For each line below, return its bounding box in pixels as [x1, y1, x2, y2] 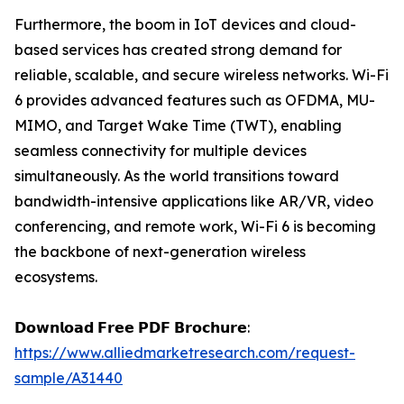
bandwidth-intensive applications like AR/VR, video [14, 192, 373, 211]
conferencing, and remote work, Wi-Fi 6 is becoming [14, 217, 376, 236]
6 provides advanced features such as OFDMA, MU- [14, 91, 375, 110]
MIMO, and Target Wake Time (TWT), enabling [14, 116, 342, 135]
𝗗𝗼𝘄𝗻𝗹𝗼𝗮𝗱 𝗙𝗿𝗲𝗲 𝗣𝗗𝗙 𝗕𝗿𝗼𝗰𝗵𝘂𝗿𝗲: [14, 318, 250, 337]
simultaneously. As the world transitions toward [14, 167, 339, 186]
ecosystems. [14, 268, 97, 287]
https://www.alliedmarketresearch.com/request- [14, 344, 355, 363]
